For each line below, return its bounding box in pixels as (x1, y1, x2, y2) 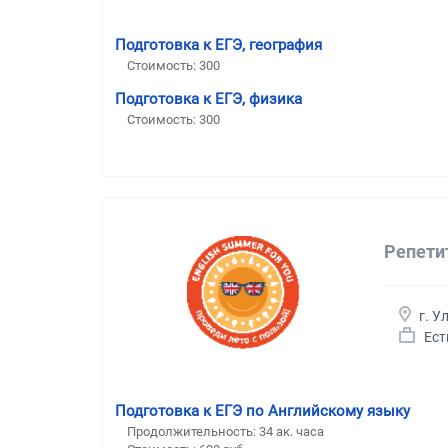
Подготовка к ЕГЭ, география (115, 35, 322, 54)
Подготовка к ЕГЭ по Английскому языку (115, 401, 410, 420)
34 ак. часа (259, 423, 324, 439)
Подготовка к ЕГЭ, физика (115, 89, 302, 108)
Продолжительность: (127, 423, 259, 439)
